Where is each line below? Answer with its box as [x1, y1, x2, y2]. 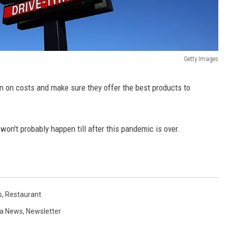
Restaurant [5, 190, 41, 199]
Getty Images [184, 55, 218, 63]
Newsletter [26, 207, 61, 216]
